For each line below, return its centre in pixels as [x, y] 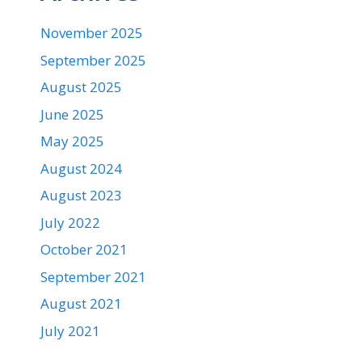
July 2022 [70, 222]
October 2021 [84, 250]
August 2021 [81, 304]
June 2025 [72, 114]
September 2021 [93, 276]
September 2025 [93, 60]
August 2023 [81, 196]
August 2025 [81, 87]
